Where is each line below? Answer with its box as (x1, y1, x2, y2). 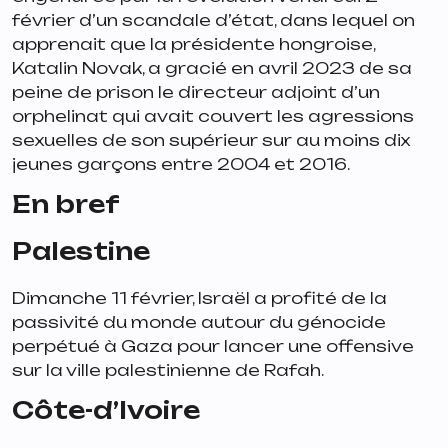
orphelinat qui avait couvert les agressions (12, 105, 414, 126)
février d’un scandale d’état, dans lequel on (12, 9, 415, 30)
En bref (12, 188, 119, 219)
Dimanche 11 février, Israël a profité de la (12, 287, 387, 308)
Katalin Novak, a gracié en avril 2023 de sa (12, 57, 412, 78)
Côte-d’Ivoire (12, 394, 200, 425)
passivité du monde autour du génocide (12, 311, 386, 332)
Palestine (12, 235, 150, 266)
